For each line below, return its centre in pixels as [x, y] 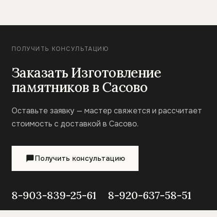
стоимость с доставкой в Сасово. [75, 124]
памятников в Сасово [80, 87]
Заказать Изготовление [86, 73]
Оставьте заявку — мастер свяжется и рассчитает [107, 111]
